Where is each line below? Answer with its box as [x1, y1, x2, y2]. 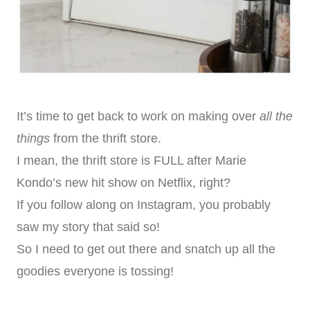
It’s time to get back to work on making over [17, 109, 259, 124]
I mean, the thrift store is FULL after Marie [17, 154, 246, 168]
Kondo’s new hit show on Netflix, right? [17, 176, 230, 190]
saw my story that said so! [17, 220, 160, 235]
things [17, 131, 50, 146]
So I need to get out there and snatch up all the [17, 242, 275, 257]
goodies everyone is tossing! [17, 264, 174, 279]
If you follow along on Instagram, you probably [17, 198, 271, 212]
